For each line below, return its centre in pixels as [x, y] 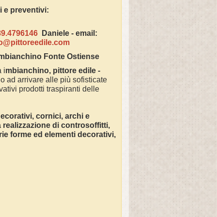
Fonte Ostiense [71, 56]
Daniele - [56, 33]
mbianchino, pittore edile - [53, 70]
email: [86, 33]
